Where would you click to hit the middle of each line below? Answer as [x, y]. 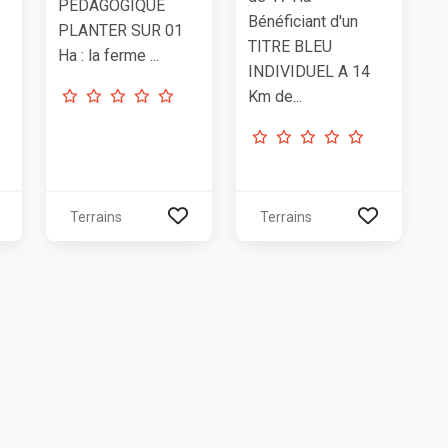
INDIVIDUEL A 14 [309, 71]
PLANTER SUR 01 [120, 30]
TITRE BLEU [290, 46]
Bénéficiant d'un [303, 21]
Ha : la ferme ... [108, 55]
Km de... [275, 96]
